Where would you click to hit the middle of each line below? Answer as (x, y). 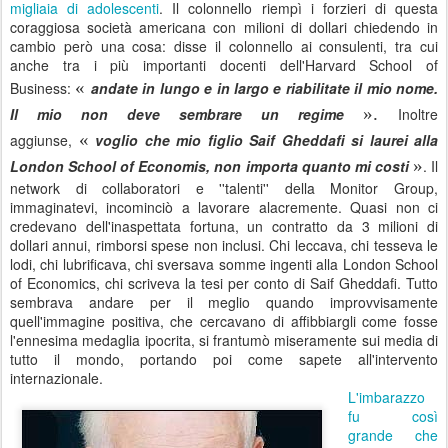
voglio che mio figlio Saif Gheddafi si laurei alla (266, 140)
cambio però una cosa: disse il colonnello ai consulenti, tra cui (224, 46)
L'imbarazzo (386, 397)
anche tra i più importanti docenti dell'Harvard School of (224, 65)
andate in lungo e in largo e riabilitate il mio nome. (264, 88)
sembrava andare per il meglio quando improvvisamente (224, 302)
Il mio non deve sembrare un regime (177, 114)
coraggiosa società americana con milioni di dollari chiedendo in (224, 27)
